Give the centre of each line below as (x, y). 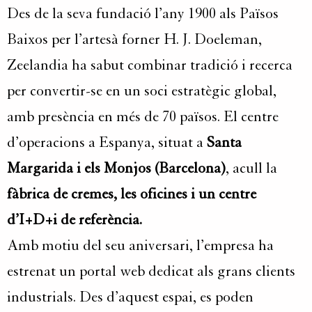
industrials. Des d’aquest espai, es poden (130, 297)
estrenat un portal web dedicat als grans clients (151, 271)
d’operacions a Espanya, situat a (107, 142)
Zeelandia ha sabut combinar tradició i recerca (150, 65)
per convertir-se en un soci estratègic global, (142, 91)
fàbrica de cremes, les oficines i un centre (132, 194)
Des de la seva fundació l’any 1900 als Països (143, 14)
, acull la (251, 168)
